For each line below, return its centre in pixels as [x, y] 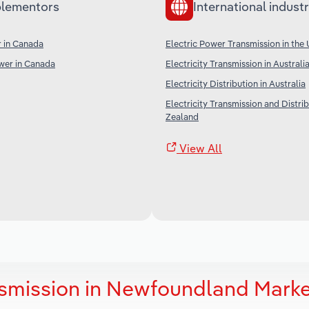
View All [199, 148]
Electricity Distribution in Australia [236, 83]
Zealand [182, 116]
